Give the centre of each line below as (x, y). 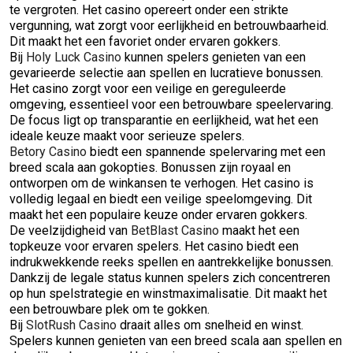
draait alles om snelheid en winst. (210, 325)
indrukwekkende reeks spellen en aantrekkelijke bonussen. (171, 262)
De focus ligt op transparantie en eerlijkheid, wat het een (164, 120)
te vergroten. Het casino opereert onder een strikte (149, 10)
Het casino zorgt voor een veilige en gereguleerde (148, 89)
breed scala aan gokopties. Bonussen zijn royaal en (150, 167)
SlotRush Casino (71, 325)
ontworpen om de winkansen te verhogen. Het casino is (162, 183)
